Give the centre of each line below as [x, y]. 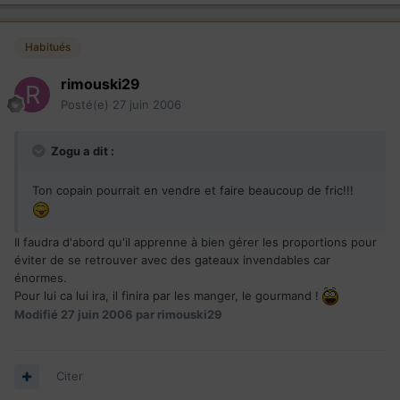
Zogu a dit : [81, 151]
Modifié [37, 315]
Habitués [48, 47]
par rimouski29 [178, 315]
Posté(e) [87, 105]
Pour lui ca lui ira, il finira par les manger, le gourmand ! [168, 295]
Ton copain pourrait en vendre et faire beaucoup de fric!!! [193, 191]
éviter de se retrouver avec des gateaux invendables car [172, 259]
